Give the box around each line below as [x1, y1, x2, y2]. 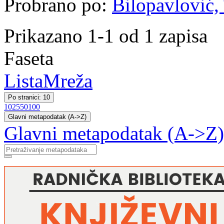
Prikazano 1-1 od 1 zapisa [4, 25, 207, 46]
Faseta [4, 47, 53, 69]
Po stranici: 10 [8, 93, 50, 101]
